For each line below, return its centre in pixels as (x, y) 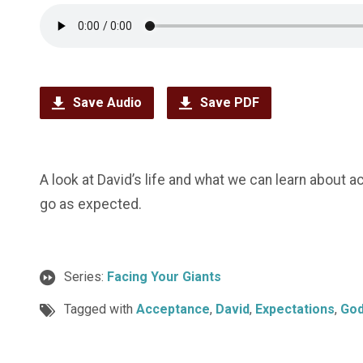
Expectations (295, 309)
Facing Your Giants (164, 277)
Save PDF (228, 102)
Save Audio (106, 102)
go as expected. (91, 204)
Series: (85, 277)
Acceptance (173, 309)
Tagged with (100, 309)
